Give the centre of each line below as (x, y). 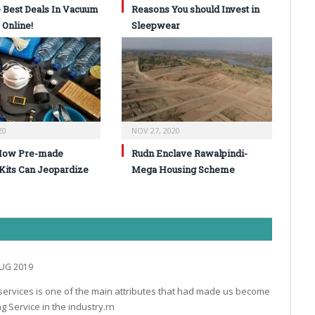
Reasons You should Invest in (195, 9)
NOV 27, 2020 (156, 131)
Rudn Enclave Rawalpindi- (189, 154)
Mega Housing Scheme (183, 170)
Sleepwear (156, 26)
